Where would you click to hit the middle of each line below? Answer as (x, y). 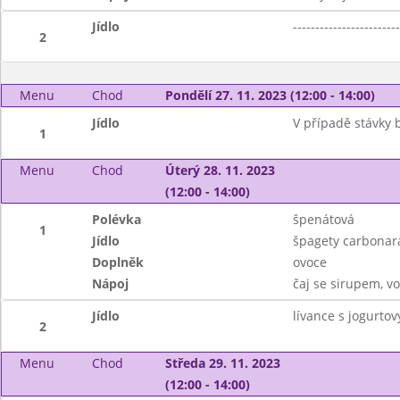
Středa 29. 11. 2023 (222, 363)
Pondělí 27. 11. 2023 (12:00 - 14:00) (270, 95)
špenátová (323, 219)
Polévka (117, 219)
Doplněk (118, 262)
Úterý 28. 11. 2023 (220, 170)
